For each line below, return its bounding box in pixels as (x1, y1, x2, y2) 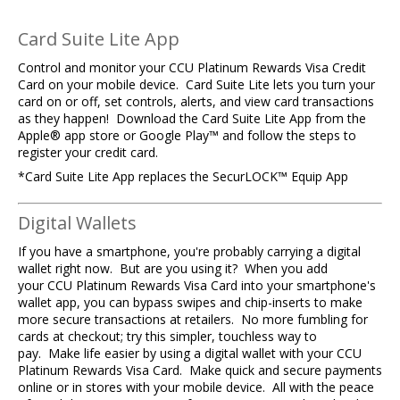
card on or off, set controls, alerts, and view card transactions (18, 93, 374, 111)
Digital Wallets (18, 211, 137, 236)
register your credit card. (18, 144, 158, 162)
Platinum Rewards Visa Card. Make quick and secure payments (18, 362, 382, 379)
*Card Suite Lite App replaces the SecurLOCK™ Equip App (18, 168, 348, 186)
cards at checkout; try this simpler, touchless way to (18, 328, 317, 346)
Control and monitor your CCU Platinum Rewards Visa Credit (18, 59, 366, 77)
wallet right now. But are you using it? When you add (18, 260, 328, 278)
